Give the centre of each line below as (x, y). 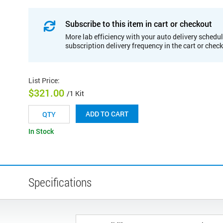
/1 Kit (75, 94)
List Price (43, 80)
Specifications (60, 182)
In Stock (41, 131)
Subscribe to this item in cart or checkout (139, 23)
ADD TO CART (107, 114)
